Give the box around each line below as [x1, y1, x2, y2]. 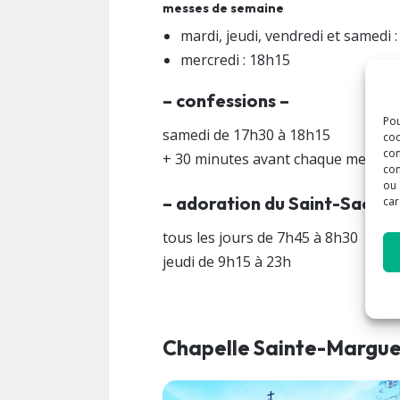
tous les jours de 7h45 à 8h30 [162, 228, 358, 247]
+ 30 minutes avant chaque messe [162, 149, 388, 169]
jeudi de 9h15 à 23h [162, 252, 291, 271]
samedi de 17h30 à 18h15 [162, 125, 330, 145]
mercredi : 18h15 [180, 50, 290, 70]
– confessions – [162, 89, 289, 112]
